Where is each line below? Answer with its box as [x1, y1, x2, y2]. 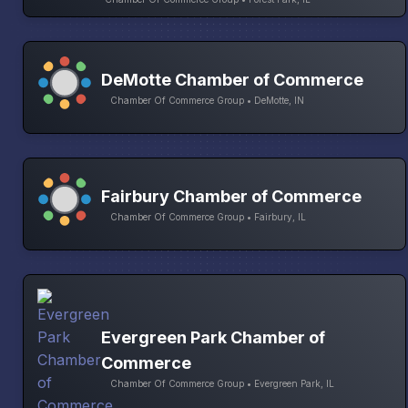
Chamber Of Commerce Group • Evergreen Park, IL [110, 377, 334, 389]
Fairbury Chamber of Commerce [101, 187, 362, 207]
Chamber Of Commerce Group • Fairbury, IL [110, 211, 306, 223]
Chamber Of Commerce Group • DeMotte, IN [110, 95, 304, 107]
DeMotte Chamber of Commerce [101, 70, 363, 90]
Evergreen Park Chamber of [101, 327, 325, 347]
